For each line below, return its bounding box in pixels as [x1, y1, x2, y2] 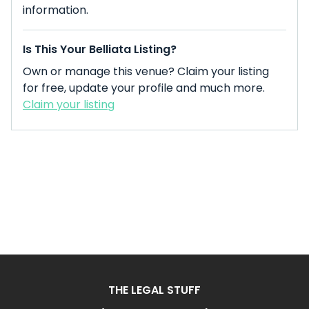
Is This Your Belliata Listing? [23, 41, 177, 57]
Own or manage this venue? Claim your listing [23, 63, 269, 79]
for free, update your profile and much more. [23, 80, 265, 96]
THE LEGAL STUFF [108, 282, 201, 298]
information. [23, 2, 88, 18]
